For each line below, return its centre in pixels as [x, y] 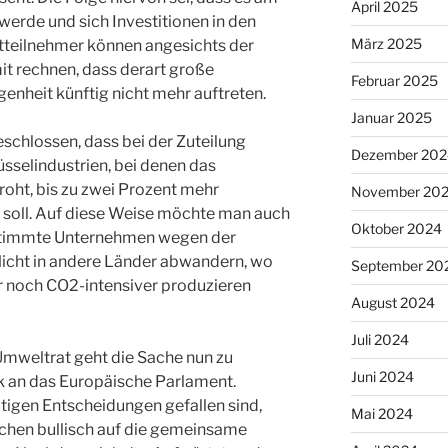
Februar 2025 [394, 81]
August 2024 [392, 303]
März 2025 [386, 44]
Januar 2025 [391, 118]
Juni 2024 [382, 377]
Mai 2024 [381, 414]
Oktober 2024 [396, 229]
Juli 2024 [379, 340]
